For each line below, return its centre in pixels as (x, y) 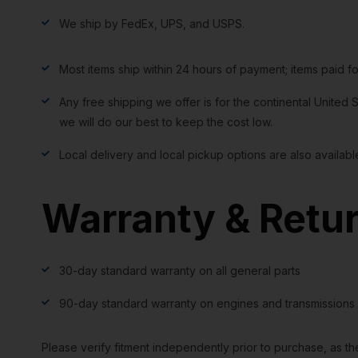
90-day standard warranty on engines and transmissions (207, 303)
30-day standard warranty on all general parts (180, 270)
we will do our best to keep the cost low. (166, 121)
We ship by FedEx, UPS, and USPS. (152, 23)
